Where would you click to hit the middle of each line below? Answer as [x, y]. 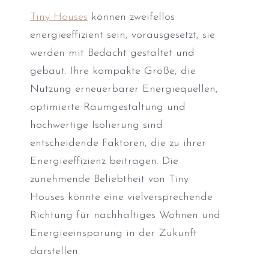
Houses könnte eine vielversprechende [121, 198]
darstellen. [55, 252]
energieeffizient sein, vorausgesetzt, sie [122, 35]
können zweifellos [131, 17]
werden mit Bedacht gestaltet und [112, 53]
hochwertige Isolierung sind [96, 125]
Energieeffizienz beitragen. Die [104, 162]
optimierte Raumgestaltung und [108, 107]
